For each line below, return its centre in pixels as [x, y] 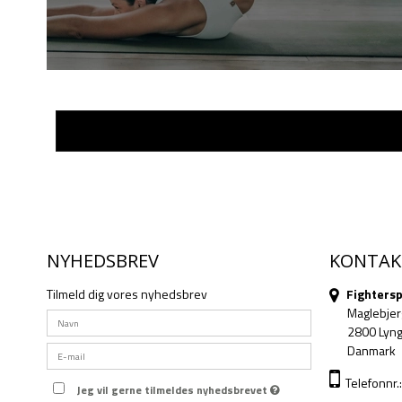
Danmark [371, 351]
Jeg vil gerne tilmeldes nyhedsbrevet [174, 390]
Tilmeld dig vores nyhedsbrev [127, 294]
